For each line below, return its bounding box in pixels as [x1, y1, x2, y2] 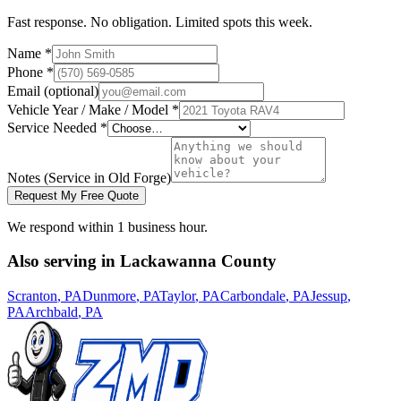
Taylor [159, 288, 195, 304]
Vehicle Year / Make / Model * [7, 101, 179, 117]
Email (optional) [7, 82, 98, 98]
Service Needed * [7, 119, 107, 135]
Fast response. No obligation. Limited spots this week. [7, 13, 312, 30]
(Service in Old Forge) [44, 169, 171, 185]
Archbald [25, 304, 78, 320]
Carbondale [220, 288, 286, 304]
